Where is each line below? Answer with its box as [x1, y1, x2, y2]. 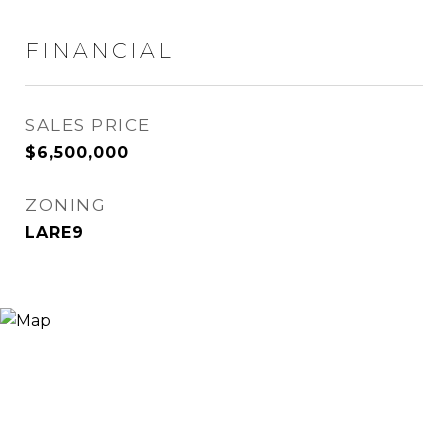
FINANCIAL [25, 38, 174, 63]
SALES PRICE [25, 115, 151, 135]
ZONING [25, 195, 106, 215]
